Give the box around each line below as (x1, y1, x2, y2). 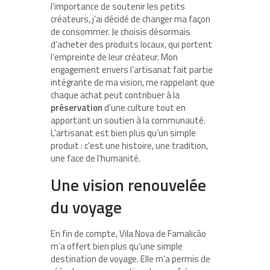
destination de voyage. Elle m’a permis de (51, 251, 210, 266)
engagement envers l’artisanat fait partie (51, 62, 213, 77)
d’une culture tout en (102, 100, 186, 115)
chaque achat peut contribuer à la (51, 87, 180, 102)
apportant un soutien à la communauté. (51, 113, 206, 127)
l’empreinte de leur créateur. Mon (51, 49, 178, 64)
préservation (51, 100, 102, 115)
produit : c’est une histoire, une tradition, (51, 138, 208, 152)
